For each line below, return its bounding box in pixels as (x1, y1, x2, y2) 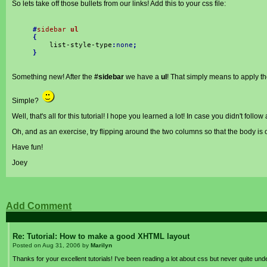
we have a (124, 73, 161, 81)
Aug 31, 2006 (42, 241, 80, 249)
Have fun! (12, 143, 43, 151)
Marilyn (91, 241, 112, 249)
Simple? (12, 97, 41, 105)
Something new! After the (12, 73, 94, 81)
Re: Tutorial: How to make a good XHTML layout (13, 231, 190, 241)
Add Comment (6, 201, 72, 211)
